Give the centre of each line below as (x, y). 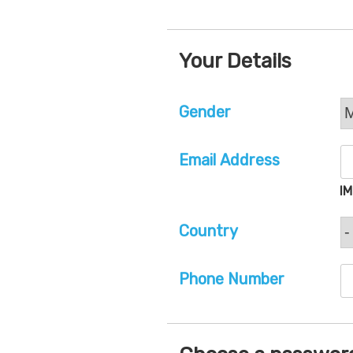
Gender (205, 111)
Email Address (229, 160)
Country (208, 230)
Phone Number (232, 279)
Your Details (235, 61)
